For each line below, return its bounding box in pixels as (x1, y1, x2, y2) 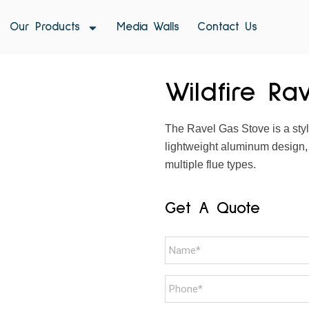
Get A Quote (165, 200, 260, 217)
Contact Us (197, 21, 257, 33)
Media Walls (116, 21, 179, 33)
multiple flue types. (165, 159, 256, 170)
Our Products (9, 21, 80, 33)
